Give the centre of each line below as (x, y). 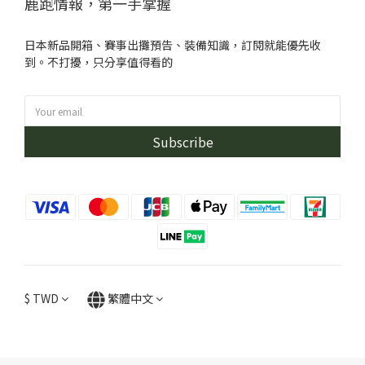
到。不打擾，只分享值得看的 (99, 62)
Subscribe (182, 142)
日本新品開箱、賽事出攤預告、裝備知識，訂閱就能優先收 (173, 45)
